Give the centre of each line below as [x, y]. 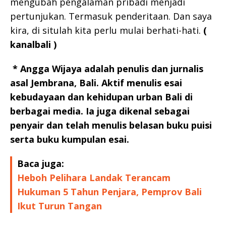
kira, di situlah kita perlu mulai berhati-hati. [107, 30]
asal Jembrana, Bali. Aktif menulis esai [96, 82]
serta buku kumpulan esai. [70, 139]
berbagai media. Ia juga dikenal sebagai [100, 111]
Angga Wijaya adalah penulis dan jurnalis [112, 68]
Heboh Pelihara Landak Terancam [94, 177]
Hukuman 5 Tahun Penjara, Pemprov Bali [109, 191]
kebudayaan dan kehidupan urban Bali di [101, 97]
